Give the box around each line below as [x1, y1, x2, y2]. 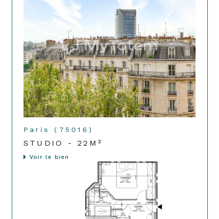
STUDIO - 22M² [23, 138, 103, 148]
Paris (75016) [23, 125, 94, 133]
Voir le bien [29, 153, 69, 160]
